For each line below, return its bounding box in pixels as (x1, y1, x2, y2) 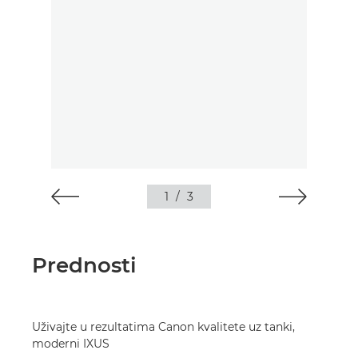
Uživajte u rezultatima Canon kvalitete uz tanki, (32, 320, 295, 334)
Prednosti (32, 253, 137, 278)
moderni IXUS (32, 336, 109, 351)
